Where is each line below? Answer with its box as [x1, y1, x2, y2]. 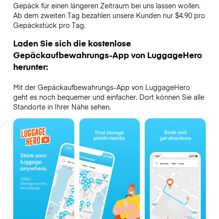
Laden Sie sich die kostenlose [13, 37, 131, 49]
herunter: [13, 60, 48, 72]
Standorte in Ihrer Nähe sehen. [13, 101, 111, 111]
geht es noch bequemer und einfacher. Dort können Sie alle [13, 91, 204, 102]
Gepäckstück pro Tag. [13, 20, 86, 30]
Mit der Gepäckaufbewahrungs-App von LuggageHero [13, 82, 190, 92]
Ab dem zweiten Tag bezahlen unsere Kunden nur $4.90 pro [13, 10, 205, 21]
